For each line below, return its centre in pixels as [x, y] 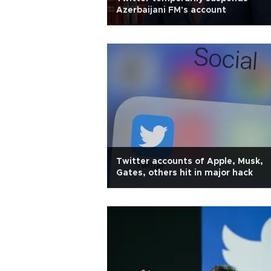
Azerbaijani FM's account [171, 10]
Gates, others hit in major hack [184, 173]
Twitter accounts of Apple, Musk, [190, 162]
